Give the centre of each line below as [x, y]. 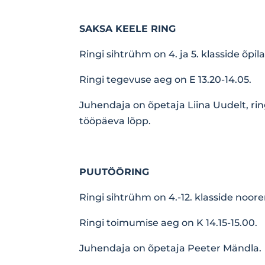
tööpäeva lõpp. [115, 121]
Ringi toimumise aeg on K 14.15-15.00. [169, 222]
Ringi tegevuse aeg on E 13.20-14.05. [166, 79]
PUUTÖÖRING [114, 172]
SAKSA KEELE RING [128, 28]
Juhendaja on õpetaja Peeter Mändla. [171, 248]
